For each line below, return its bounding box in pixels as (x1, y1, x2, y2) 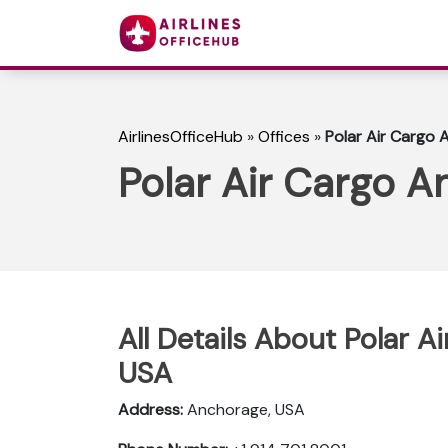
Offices (258, 126, 310, 148)
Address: (118, 398, 183, 420)
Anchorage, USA (183, 398, 305, 420)
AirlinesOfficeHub (118, 126, 243, 148)
